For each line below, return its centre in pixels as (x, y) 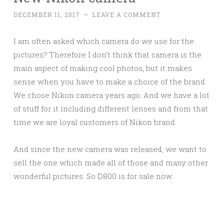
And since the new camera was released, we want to (110, 149)
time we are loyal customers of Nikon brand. (95, 122)
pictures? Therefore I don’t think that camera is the (107, 54)
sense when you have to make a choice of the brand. (110, 81)
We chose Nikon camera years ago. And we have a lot (111, 95)
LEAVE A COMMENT (126, 14)
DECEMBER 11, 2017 (47, 14)
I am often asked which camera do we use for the (104, 41)
